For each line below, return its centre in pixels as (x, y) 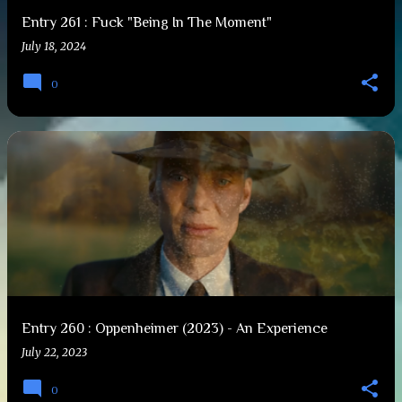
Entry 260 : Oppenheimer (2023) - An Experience (175, 328)
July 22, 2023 (54, 352)
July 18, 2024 (54, 46)
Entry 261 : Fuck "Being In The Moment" (147, 22)
